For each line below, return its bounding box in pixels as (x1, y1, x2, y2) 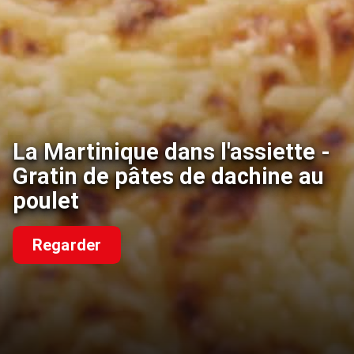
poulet (13, 187, 79, 215)
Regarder (32, 235, 102, 255)
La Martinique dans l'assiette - (13, 138, 330, 166)
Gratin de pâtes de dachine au (13, 163, 324, 190)
